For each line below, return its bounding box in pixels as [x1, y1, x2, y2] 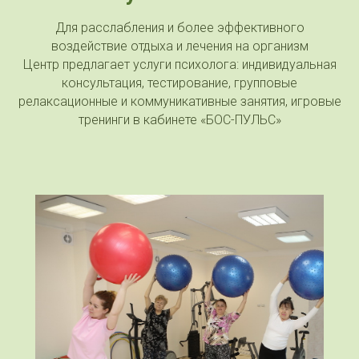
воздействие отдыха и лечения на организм [50, 38, 309, 54]
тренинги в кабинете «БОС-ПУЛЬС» [78, 111, 281, 127]
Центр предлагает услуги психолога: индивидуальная [22, 56, 337, 72]
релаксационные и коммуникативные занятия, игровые [18, 93, 341, 109]
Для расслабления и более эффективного [54, 19, 305, 35]
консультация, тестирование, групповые [62, 75, 297, 91]
